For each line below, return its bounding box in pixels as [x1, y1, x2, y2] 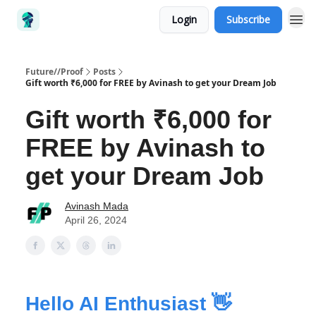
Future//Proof [25, 66, 83, 78]
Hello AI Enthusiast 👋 [25, 293, 231, 315]
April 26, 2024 [65, 214, 127, 226]
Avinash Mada [65, 200, 128, 212]
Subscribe [226, 13, 270, 26]
